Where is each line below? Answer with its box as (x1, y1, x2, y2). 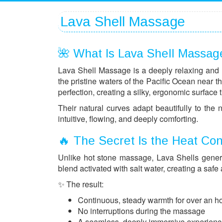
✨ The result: (58, 178, 104, 190)
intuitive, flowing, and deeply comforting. (58, 113, 198, 125)
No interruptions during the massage (78, 205, 205, 217)
